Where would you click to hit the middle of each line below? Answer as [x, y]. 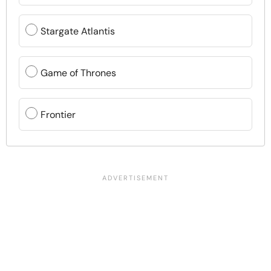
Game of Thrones [78, 73]
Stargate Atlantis [78, 31]
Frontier [58, 114]
